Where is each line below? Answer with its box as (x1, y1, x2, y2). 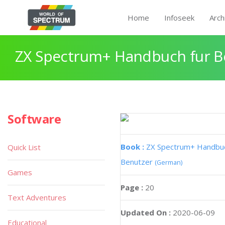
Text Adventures (8, 192, 66, 202)
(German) (155, 158, 182, 167)
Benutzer (121, 157, 155, 167)
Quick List (8, 142, 41, 152)
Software (8, 110, 61, 127)
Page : (121, 182, 145, 192)
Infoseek (164, 13, 194, 23)
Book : (121, 142, 146, 152)
